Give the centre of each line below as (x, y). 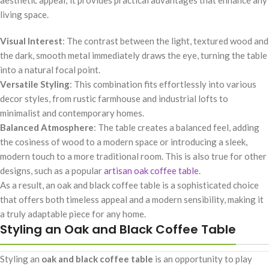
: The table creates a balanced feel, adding (177, 127)
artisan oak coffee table (151, 170)
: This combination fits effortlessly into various (163, 84)
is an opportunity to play (203, 258)
